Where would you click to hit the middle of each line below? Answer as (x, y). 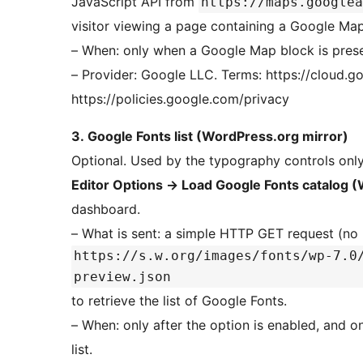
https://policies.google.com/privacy (180, 99)
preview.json (122, 277)
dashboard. (106, 209)
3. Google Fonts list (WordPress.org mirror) (210, 137)
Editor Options (119, 185)
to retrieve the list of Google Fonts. (179, 301)
